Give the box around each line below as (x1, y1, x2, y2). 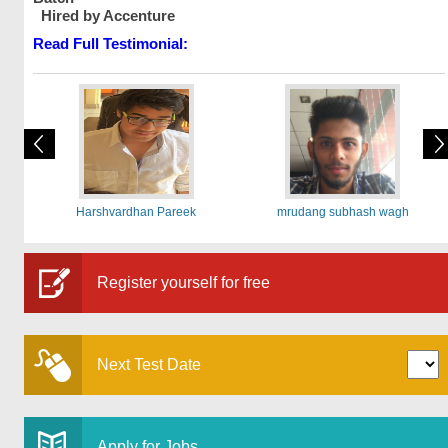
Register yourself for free (96, 274, 270, 291)
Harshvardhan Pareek (76, 205, 197, 219)
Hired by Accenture (32, 7, 175, 24)
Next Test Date (96, 356, 201, 373)
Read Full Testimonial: (32, 35, 188, 52)
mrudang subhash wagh (276, 205, 409, 219)
